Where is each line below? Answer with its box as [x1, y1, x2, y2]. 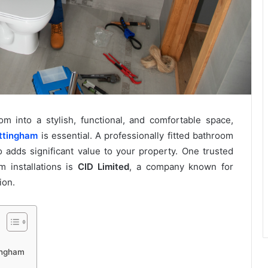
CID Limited [77, 161, 130, 173]
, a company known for [129, 161, 234, 173]
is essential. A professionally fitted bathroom [38, 130, 234, 142]
